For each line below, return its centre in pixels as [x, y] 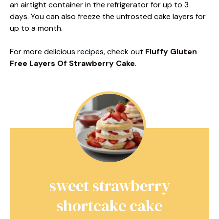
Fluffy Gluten [171, 51]
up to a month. [36, 28]
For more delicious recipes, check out [77, 51]
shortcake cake [109, 206]
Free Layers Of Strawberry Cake [72, 63]
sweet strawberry [109, 186]
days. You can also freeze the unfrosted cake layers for [108, 16]
